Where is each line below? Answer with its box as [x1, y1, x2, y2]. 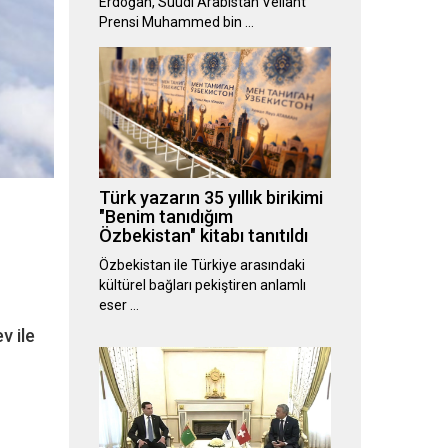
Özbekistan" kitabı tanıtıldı [98, 225, 308, 247]
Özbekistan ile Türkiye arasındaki [98, 257, 305, 274]
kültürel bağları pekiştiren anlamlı [98, 277, 306, 294]
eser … [98, 297, 139, 314]
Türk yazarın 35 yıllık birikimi [98, 187, 323, 209]
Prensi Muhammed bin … [98, 14, 254, 31]
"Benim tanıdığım [98, 206, 233, 228]
